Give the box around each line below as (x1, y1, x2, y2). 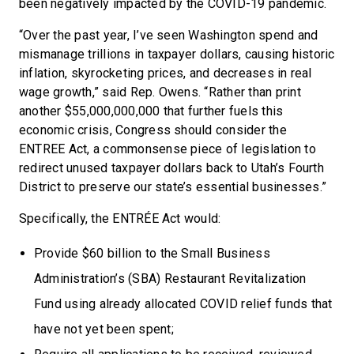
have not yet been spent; (34, 322, 174, 337)
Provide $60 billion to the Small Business (34, 246, 270, 261)
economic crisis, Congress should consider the (19, 122, 287, 137)
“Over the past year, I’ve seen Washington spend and (19, 28, 318, 43)
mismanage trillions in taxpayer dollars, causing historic (19, 47, 335, 62)
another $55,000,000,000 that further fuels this (19, 104, 284, 119)
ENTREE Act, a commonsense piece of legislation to (19, 141, 316, 156)
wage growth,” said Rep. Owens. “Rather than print (19, 85, 301, 100)
